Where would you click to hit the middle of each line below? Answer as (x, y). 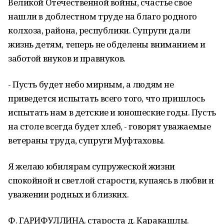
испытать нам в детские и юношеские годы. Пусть (112, 112)
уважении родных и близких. (68, 194)
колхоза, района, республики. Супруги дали (99, 30)
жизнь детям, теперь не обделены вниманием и (107, 44)
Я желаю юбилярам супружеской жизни (91, 166)
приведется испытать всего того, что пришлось (106, 98)
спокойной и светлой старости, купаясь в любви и (111, 180)
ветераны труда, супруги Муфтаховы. (86, 140)
